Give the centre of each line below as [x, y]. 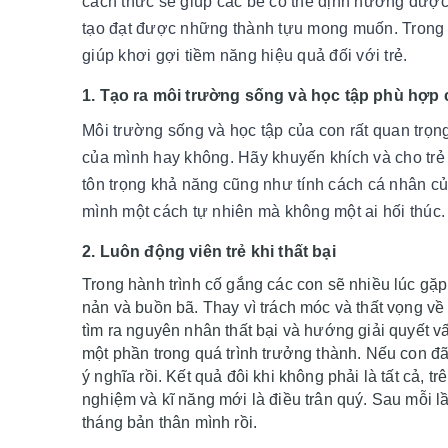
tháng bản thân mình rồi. [170, 422]
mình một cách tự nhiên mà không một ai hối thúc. [263, 211]
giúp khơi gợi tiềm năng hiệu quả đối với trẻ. [245, 55]
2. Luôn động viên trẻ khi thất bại [209, 251]
